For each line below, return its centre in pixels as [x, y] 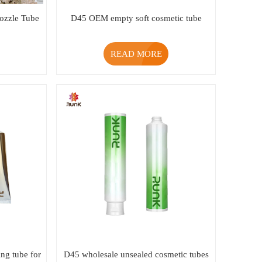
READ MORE [136, 54]
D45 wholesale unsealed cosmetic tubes [136, 254]
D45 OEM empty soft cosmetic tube [136, 18]
